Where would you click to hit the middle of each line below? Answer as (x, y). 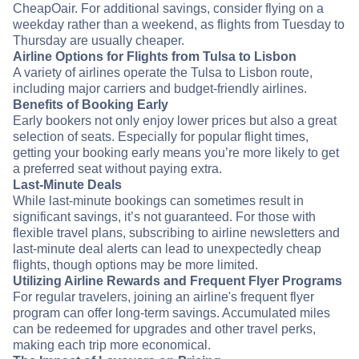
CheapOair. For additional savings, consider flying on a (168, 9)
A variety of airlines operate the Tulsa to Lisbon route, (163, 73)
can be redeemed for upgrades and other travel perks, (164, 329)
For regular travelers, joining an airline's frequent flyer (163, 297)
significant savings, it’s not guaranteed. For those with (164, 217)
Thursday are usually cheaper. (99, 41)
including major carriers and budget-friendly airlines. (160, 89)
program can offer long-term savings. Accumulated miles (171, 313)
